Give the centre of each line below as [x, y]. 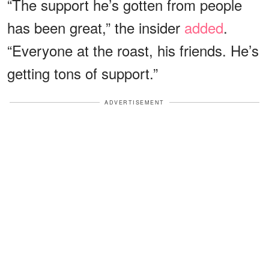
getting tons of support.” [83, 73]
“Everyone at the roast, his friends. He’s [133, 50]
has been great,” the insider [96, 27]
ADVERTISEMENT [134, 102]
